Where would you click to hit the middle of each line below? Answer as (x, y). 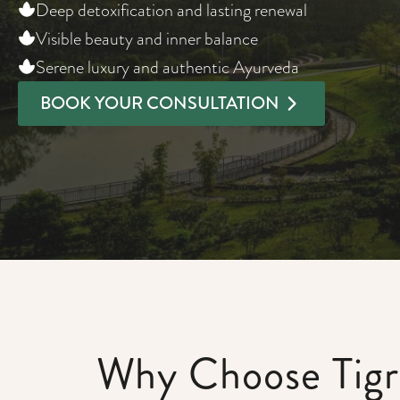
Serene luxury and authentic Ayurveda (167, 67)
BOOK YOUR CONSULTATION (160, 103)
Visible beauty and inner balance (147, 38)
